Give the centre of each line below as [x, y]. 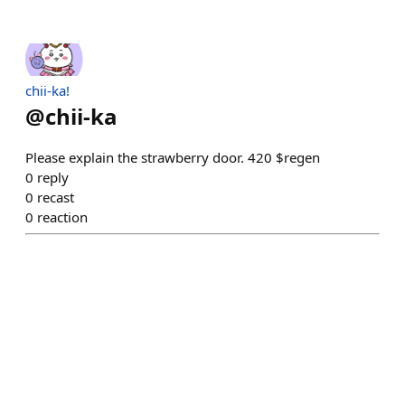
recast [56, 197]
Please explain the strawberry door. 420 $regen [173, 157]
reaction [62, 217]
